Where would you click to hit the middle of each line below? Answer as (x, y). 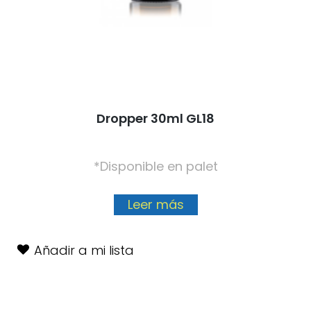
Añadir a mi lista (84, 251)
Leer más (155, 205)
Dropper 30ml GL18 (155, 119)
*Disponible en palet (155, 167)
